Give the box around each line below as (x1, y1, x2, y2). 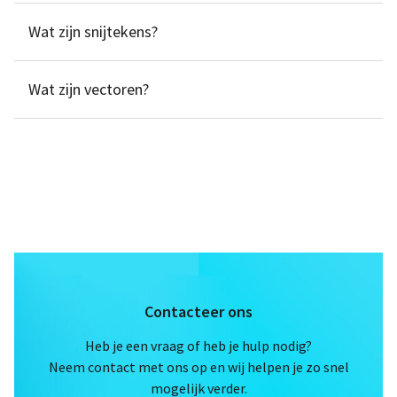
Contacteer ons (144, 301, 253, 322)
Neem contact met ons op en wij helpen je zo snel (48, 358, 349, 376)
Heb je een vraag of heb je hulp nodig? (85, 337, 312, 354)
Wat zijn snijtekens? (28, 21, 158, 42)
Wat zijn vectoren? (28, 79, 149, 99)
